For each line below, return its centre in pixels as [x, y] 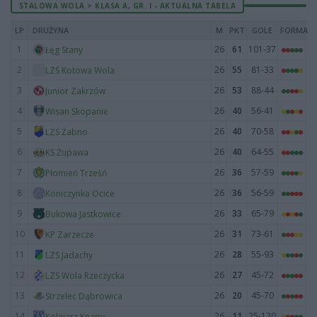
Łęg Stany [64, 50]
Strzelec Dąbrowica [84, 296]
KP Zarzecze [70, 234]
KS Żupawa [67, 152]
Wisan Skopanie [77, 111]
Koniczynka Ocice [80, 193]
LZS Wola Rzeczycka [85, 275]
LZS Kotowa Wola [80, 70]
